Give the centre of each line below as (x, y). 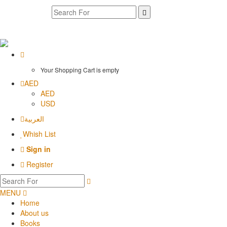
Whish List (39, 134)
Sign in (39, 149)
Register (39, 164)
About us (34, 213)
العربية (34, 119)
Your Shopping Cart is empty (80, 70)
